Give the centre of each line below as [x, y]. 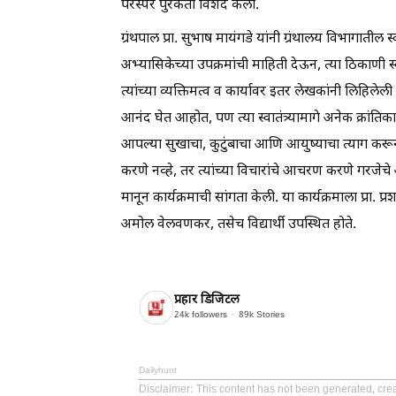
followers [208, 315]
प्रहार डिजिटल [207, 300]
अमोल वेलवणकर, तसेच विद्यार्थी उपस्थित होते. [239, 225]
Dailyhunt [158, 370]
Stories [269, 315]
